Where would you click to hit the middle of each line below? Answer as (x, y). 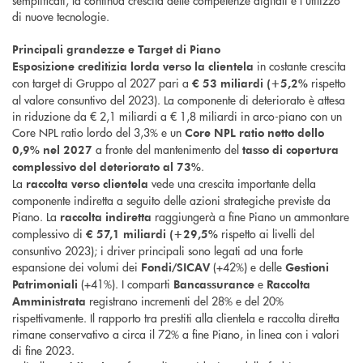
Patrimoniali (45, 284)
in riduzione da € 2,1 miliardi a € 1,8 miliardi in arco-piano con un (177, 116)
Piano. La (36, 217)
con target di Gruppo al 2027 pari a (102, 83)
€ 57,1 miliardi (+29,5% (152, 234)
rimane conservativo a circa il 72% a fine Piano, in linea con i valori (176, 334)
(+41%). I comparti (126, 284)
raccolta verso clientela (87, 184)
